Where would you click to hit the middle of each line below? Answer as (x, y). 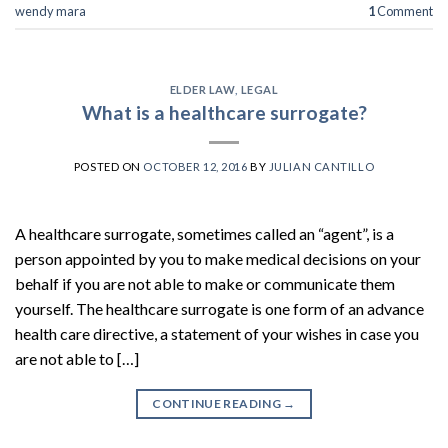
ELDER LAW (202, 90)
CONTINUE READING (218, 403)
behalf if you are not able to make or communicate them (205, 283)
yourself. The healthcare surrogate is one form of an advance (219, 308)
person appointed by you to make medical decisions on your (218, 258)
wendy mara (50, 10)
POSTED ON (108, 166)
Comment (404, 10)
